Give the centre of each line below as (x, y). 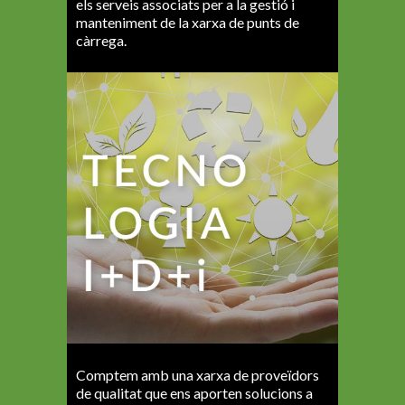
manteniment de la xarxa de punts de (188, 23)
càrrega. (101, 41)
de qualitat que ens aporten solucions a (194, 393)
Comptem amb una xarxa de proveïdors (198, 375)
